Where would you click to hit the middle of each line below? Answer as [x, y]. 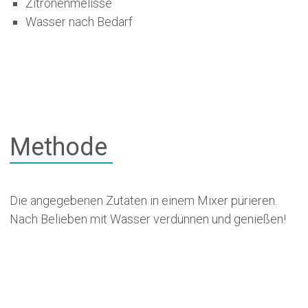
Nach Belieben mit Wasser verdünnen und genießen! [147, 219]
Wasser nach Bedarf [79, 22]
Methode [58, 147]
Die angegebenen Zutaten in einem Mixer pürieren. [143, 200]
